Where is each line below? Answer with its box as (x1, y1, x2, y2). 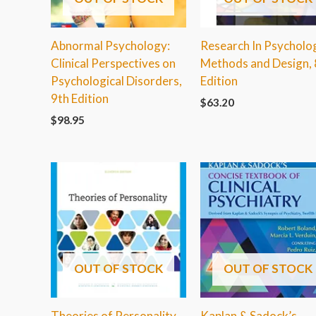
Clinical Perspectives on (51, 56, 176, 71)
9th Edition (51, 91, 109, 107)
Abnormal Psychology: (51, 38, 170, 54)
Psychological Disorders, (51, 73, 182, 89)
